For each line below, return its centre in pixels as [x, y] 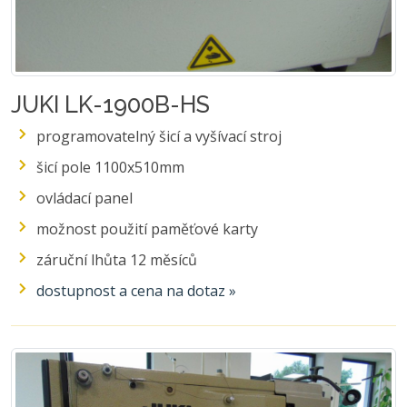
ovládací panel [86, 199]
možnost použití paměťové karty [147, 229]
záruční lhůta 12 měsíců [117, 260]
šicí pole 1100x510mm [110, 168]
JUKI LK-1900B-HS [110, 105]
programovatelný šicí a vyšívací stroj [159, 137]
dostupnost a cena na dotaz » [136, 291]
